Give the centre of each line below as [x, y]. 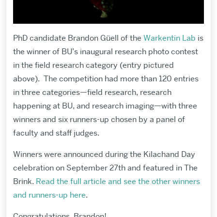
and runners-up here [49, 195]
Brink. [24, 182]
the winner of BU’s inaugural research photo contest [105, 52]
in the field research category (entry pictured [93, 65]
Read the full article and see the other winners [118, 182]
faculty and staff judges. [56, 133]
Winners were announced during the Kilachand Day [104, 155]
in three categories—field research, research [92, 93]
